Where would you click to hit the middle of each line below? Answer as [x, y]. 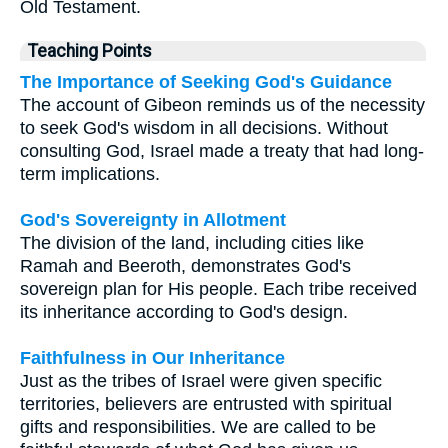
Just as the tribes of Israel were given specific [201, 381]
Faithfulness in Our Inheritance [152, 358]
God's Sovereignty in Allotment [153, 220]
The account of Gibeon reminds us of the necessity [222, 105]
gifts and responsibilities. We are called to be [198, 427]
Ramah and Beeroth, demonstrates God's [185, 266]
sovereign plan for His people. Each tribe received [218, 289]
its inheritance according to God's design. [184, 312]
